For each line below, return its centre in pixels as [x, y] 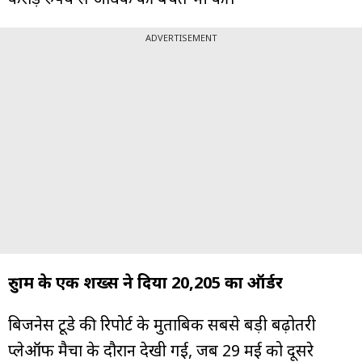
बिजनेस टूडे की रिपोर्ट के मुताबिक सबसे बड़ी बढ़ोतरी [162, 324]
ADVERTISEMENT [181, 37]
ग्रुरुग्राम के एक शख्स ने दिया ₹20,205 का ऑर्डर [145, 282]
